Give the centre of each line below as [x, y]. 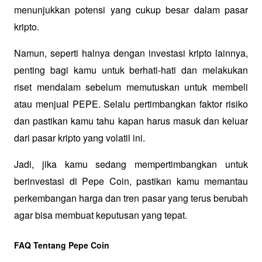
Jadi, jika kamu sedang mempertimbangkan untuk [131, 164]
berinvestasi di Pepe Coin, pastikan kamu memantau [131, 181]
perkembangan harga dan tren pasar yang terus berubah [131, 198]
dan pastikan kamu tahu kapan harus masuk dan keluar [131, 121]
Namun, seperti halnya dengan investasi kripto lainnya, [131, 53]
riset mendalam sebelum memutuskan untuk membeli [131, 87]
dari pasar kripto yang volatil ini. [80, 138]
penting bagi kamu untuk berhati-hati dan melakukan [131, 70]
